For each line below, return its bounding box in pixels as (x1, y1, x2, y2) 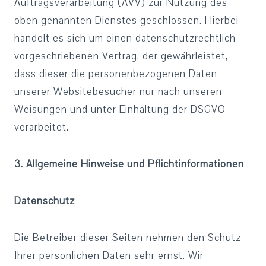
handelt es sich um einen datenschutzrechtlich (14, 31, 236, 45)
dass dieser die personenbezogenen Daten (14, 67, 217, 81)
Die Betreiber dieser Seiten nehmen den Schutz (14, 231, 241, 245)
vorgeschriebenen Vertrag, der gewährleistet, (14, 49, 228, 63)
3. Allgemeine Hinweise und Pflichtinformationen (14, 157, 244, 171)
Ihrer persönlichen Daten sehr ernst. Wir (14, 249, 204, 262)
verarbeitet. (14, 121, 69, 134)
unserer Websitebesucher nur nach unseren (14, 85, 222, 99)
